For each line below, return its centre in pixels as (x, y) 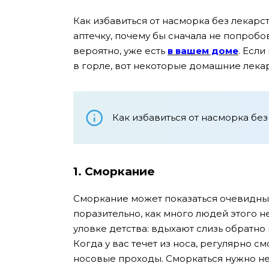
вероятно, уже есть (120, 51)
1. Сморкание (114, 172)
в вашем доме (203, 51)
